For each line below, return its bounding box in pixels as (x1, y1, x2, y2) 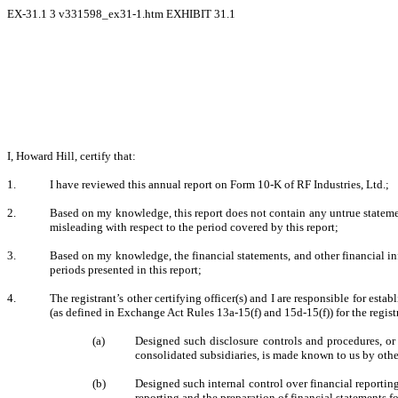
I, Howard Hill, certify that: (7, 149, 136, 163)
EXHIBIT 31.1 (166, 7, 235, 20)
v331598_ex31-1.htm (59, 7, 166, 20)
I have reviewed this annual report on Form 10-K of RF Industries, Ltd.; (50, 178, 389, 191)
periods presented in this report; (50, 263, 202, 276)
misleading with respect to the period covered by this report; (50, 220, 338, 234)
